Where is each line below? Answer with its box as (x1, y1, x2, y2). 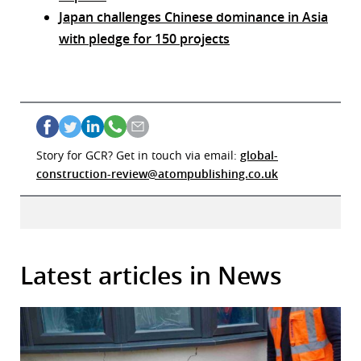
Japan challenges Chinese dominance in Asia (59, 8, 328, 27)
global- (240, 147, 278, 164)
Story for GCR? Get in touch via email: (36, 147, 240, 164)
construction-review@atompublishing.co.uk (36, 166, 278, 182)
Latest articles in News (20, 259, 282, 293)
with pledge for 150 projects (59, 30, 230, 48)
